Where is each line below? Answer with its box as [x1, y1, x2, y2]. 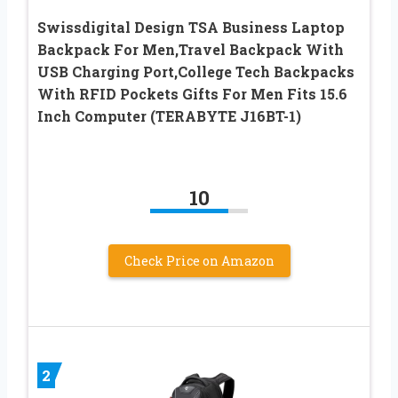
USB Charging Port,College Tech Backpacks [37, 61, 354, 81]
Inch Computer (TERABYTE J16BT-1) [37, 106, 301, 125]
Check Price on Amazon [123, 251, 275, 269]
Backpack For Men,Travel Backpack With [37, 39, 344, 59]
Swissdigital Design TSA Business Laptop [37, 17, 345, 36]
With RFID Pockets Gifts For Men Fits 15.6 [37, 84, 347, 103]
